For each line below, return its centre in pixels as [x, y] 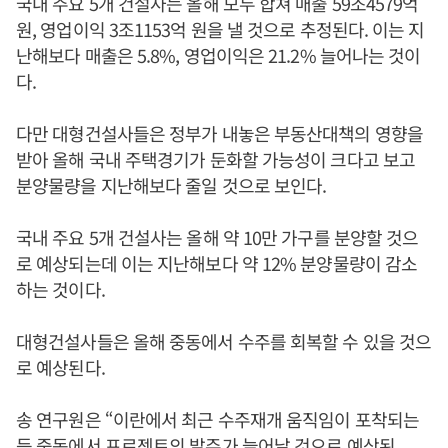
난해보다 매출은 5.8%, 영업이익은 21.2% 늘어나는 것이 [218, 55]
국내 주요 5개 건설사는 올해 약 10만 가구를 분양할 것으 [217, 237]
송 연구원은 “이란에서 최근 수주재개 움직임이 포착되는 [218, 419]
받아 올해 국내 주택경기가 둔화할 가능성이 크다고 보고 [216, 159]
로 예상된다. [60, 367]
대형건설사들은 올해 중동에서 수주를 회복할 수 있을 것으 [224, 341]
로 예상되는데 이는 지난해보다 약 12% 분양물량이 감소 [217, 263]
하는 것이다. [60, 289]
